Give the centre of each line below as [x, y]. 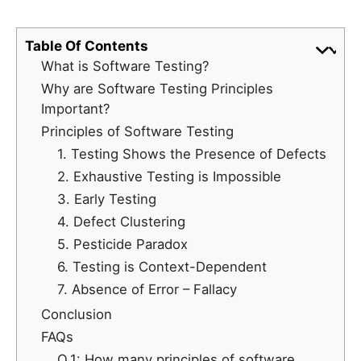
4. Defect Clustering [121, 222]
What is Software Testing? [125, 66]
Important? [75, 109]
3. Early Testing [107, 199]
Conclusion [77, 315]
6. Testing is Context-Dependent [162, 267]
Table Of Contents [87, 46]
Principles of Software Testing [137, 132]
